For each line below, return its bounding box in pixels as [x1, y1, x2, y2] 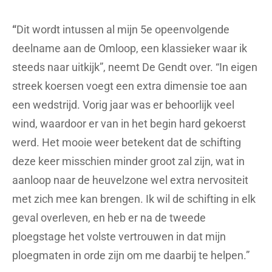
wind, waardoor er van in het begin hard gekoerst [12, 117, 246, 131]
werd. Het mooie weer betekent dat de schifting [12, 136, 241, 149]
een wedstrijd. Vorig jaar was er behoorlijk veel [12, 98, 234, 112]
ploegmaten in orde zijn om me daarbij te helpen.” [12, 249, 250, 262]
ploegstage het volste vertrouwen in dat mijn [12, 230, 226, 243]
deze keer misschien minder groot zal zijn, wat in [12, 155, 245, 168]
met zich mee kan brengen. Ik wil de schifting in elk [12, 192, 256, 206]
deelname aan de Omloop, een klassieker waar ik [12, 42, 247, 55]
